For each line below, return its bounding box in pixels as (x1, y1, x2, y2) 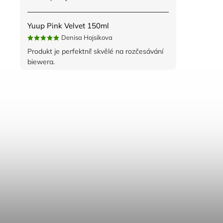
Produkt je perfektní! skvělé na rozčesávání (27, 47, 163, 56)
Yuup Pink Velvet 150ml (27, 21, 109, 31)
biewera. (27, 57, 55, 67)
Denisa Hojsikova (61, 33, 112, 42)
